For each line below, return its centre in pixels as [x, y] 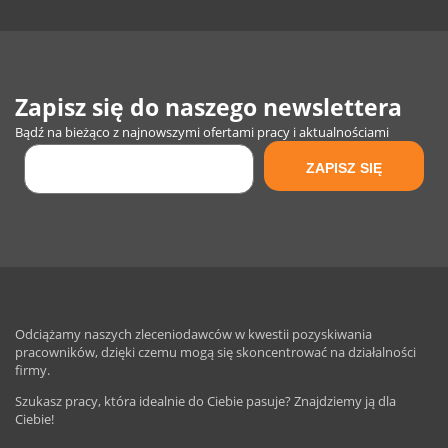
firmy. [32, 370]
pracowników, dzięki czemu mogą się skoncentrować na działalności [215, 352]
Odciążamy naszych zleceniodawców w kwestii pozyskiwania [193, 334]
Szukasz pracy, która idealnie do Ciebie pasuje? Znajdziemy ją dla [205, 401]
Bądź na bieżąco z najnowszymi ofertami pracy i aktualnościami [202, 132]
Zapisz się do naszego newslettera [208, 107]
